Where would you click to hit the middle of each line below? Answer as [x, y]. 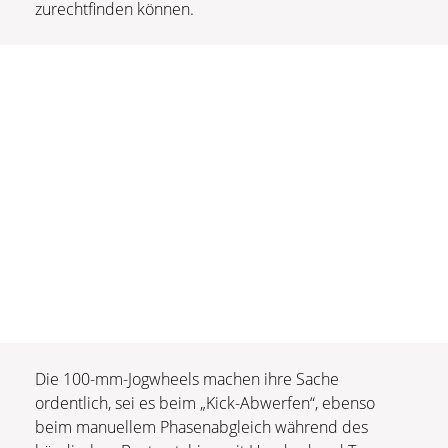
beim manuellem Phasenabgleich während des [201, 426]
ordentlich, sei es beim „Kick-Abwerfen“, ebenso [205, 402]
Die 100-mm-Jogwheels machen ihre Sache [187, 378]
